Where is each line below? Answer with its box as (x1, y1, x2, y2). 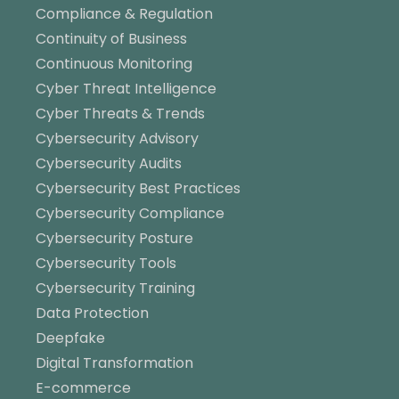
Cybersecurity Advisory (36, 127, 199, 149)
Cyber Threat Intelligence (36, 77, 216, 99)
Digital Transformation (36, 352, 193, 373)
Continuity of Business (36, 28, 187, 49)
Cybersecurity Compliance (36, 202, 224, 224)
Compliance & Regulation (36, 3, 213, 24)
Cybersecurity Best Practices (36, 177, 240, 199)
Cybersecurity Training (36, 277, 195, 298)
